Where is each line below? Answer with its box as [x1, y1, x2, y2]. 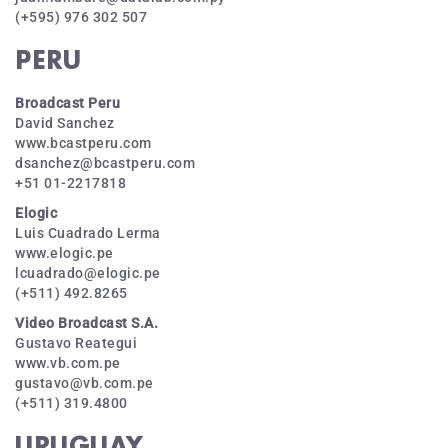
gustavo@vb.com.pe [15, 375, 154, 391]
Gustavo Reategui [15, 335, 137, 351]
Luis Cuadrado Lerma [15, 225, 161, 241]
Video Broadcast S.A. [15, 315, 158, 331]
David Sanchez [15, 115, 115, 131]
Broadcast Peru [15, 95, 120, 111]
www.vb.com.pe [15, 355, 121, 371]
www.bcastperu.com [15, 135, 152, 151]
